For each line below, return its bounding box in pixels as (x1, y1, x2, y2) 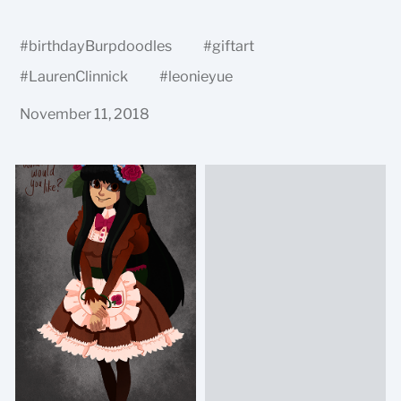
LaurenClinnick (29, 67, 129, 86)
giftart (212, 37, 255, 55)
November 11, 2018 (20, 105, 150, 124)
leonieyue (168, 67, 234, 86)
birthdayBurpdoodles (29, 37, 173, 55)
